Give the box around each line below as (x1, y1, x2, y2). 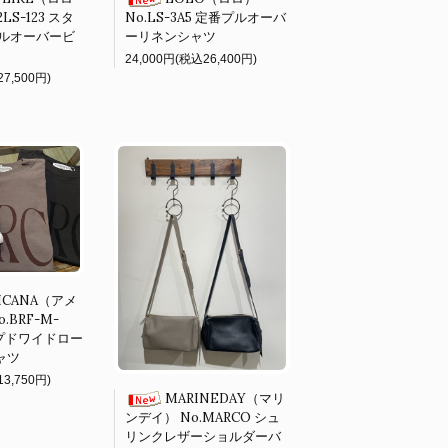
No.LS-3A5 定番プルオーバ (125, 9, 286, 26)
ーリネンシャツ (125, 28, 216, 45)
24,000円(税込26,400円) (125, 52, 257, 66)
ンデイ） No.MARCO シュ (125, 409, 280, 427)
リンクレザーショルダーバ (125, 428, 281, 446)
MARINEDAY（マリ (165, 390, 285, 407)
